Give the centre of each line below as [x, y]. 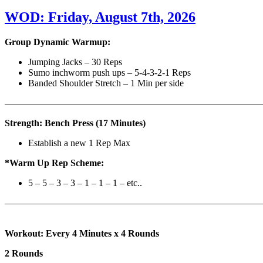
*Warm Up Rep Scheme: [54, 163]
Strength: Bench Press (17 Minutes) [76, 123]
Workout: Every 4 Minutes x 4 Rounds [83, 234]
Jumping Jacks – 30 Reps [76, 62]
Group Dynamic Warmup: [58, 42]
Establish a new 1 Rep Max [80, 143]
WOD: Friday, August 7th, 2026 [100, 17]
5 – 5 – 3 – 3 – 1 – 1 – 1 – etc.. [85, 183]
